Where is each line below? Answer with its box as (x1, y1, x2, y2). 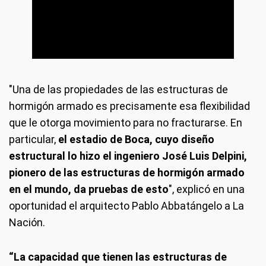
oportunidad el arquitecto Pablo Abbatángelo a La (9, 199, 244, 212)
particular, (9, 133, 58, 145)
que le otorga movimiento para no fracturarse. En (9, 116, 242, 129)
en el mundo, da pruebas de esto (9, 183, 169, 195)
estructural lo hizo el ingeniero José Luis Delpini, (9, 150, 247, 162)
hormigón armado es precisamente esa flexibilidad (9, 100, 250, 112)
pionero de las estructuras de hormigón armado (9, 166, 245, 179)
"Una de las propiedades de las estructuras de (9, 83, 228, 96)
